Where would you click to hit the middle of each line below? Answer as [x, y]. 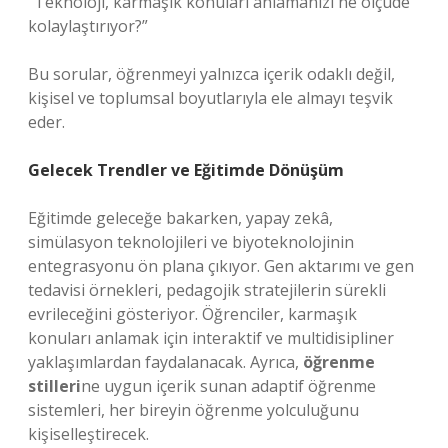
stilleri [54, 386]
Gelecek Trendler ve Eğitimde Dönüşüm [186, 170]
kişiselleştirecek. [88, 434]
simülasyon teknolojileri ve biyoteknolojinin [191, 242]
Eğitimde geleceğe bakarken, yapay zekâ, [180, 218]
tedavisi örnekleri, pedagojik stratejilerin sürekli [207, 290]
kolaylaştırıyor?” [88, 26]
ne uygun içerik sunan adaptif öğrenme [228, 386]
